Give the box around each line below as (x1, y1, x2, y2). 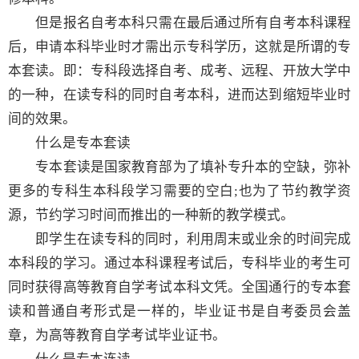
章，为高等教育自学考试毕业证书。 (8, 327, 226, 343)
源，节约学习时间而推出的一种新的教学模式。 (8, 207, 294, 223)
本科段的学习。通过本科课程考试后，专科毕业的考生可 (8, 255, 351, 271)
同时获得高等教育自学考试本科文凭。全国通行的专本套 (8, 279, 351, 295)
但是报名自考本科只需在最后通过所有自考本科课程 (8, 14, 351, 30)
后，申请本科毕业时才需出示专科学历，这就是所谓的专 (8, 38, 351, 54)
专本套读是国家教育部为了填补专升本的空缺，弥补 (8, 159, 351, 175)
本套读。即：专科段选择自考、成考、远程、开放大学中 (8, 63, 351, 79)
